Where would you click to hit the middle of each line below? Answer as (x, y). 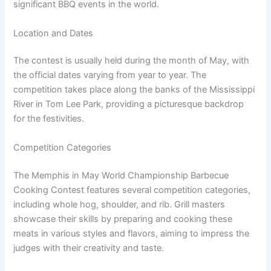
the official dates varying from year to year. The (110, 75)
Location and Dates (54, 33)
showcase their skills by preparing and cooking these (123, 219)
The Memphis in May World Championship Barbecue (121, 175)
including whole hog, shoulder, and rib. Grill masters (119, 204)
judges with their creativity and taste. (89, 248)
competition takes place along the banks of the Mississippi (134, 90)
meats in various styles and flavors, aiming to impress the (132, 233)
